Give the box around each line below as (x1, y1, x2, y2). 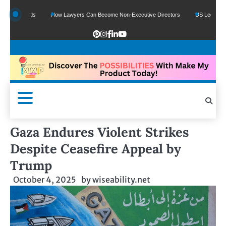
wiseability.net (92, 175, 150, 185)
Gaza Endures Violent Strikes (10, 124, 189, 141)
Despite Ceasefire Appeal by (10, 140, 181, 157)
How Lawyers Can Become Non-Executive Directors (31, 12, 161, 18)
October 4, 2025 (13, 175, 76, 185)
